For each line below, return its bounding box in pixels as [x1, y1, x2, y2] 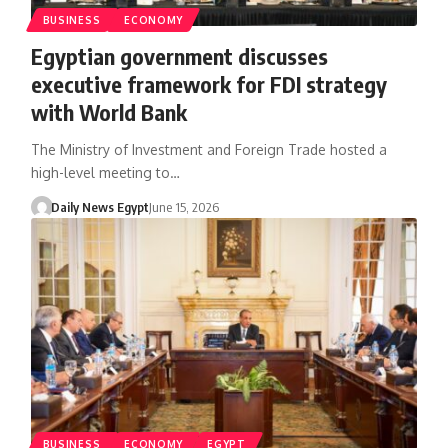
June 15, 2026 [149, 198, 220, 215]
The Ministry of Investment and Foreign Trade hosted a [30, 140, 387, 158]
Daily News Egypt [51, 198, 150, 215]
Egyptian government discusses [30, 41, 328, 70]
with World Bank [30, 97, 187, 126]
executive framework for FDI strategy [30, 69, 387, 98]
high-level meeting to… [30, 163, 180, 181]
